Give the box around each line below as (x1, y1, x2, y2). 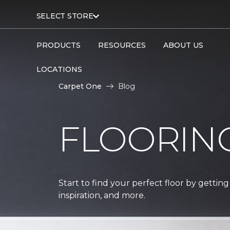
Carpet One (59, 81, 102, 91)
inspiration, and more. (59, 190, 145, 200)
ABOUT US (163, 41, 203, 50)
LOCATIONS (36, 65, 82, 74)
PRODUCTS (36, 41, 81, 50)
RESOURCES (98, 41, 146, 50)
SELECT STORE (36, 11, 93, 21)
